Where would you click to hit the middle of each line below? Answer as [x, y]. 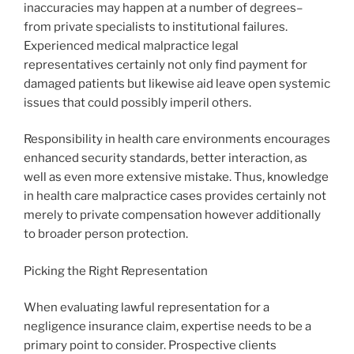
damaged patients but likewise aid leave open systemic [177, 83]
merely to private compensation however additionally [172, 215]
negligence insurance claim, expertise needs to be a [168, 327]
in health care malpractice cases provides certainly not [175, 196]
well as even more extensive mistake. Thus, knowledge [176, 177]
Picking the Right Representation [116, 271]
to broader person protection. [106, 234]
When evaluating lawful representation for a [147, 308]
